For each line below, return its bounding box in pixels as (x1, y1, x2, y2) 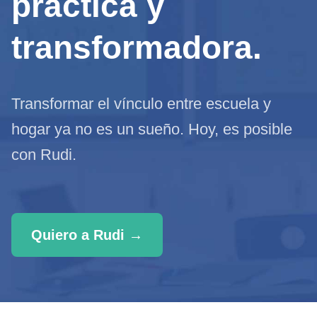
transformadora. (11, 29, 262, 66)
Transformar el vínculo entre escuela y (11, 95, 271, 113)
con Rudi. (11, 146, 76, 163)
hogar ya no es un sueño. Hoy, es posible (11, 120, 292, 138)
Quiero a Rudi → (31, 227, 143, 243)
